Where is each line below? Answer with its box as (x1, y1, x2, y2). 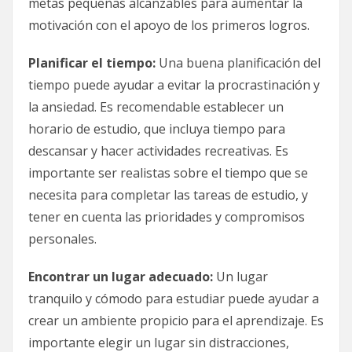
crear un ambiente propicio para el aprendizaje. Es (28, 311, 324, 329)
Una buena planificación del (156, 53, 321, 71)
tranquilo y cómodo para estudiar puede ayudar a (28, 289, 319, 307)
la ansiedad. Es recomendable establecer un (28, 97, 284, 115)
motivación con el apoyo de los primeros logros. (28, 16, 310, 34)
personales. (28, 229, 97, 247)
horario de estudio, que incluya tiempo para (28, 119, 285, 137)
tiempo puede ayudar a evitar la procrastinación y (28, 75, 320, 93)
